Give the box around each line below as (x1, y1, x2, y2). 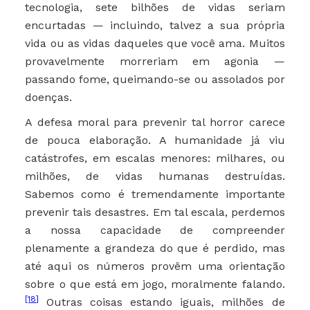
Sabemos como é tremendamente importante (25, 188, 285, 201)
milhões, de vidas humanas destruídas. (25, 170, 285, 183)
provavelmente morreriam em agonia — (25, 55, 285, 69)
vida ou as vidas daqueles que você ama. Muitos (25, 37, 285, 51)
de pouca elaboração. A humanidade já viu (25, 134, 285, 147)
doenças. (25, 91, 73, 104)
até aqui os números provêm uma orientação (25, 259, 285, 273)
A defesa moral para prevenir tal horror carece (25, 116, 285, 129)
